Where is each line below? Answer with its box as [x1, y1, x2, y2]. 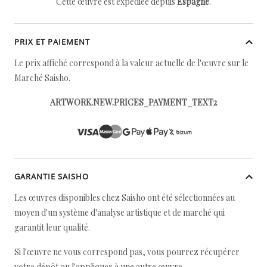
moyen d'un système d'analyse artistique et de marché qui [14, 207, 225, 218]
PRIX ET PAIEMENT [14, 36, 90, 47]
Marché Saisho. [14, 72, 70, 83]
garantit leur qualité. [14, 222, 90, 233]
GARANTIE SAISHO [14, 171, 89, 182]
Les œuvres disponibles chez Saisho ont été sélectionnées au [14, 192, 235, 203]
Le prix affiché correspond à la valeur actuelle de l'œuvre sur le [14, 57, 249, 69]
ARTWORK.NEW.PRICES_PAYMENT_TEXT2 [50, 97, 217, 108]
